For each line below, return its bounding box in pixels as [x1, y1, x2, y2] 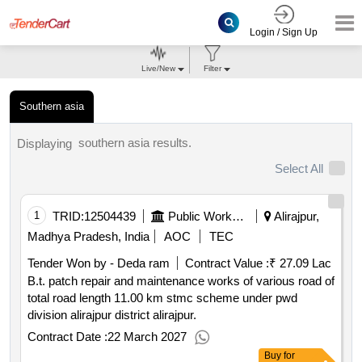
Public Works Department [232, 209, 244, 224]
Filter [203, 64, 221, 73]
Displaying [17, 136, 78, 150]
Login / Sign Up [250, 27, 318, 39]
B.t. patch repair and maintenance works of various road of [27, 274, 335, 288]
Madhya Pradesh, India [27, 229, 149, 244]
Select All [275, 162, 323, 176]
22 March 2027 [107, 330, 187, 344]
